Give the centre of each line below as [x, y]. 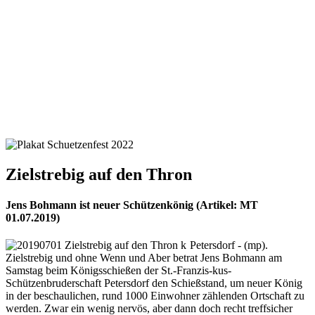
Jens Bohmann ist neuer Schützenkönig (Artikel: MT [132, 205]
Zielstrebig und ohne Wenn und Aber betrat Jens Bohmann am [144, 258]
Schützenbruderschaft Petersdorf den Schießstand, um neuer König [154, 283]
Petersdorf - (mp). [229, 245]
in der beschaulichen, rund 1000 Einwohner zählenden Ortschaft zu [155, 296]
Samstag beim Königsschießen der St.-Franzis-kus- [118, 271]
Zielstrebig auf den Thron [99, 174]
